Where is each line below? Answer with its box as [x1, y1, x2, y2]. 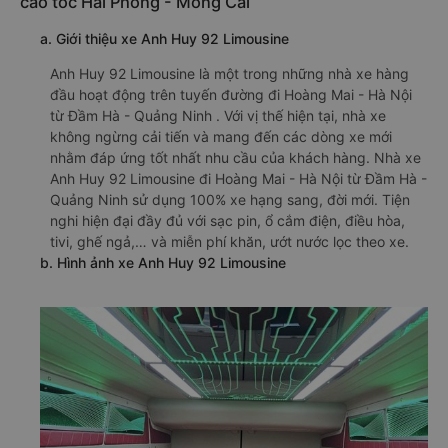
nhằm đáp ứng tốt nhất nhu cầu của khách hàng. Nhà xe [50, 149, 421, 166]
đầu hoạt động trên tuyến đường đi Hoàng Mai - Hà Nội [50, 86, 412, 103]
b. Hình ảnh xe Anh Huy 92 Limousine [40, 254, 286, 271]
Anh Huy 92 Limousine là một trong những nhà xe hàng [50, 65, 409, 82]
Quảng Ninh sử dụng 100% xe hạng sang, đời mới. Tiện [50, 191, 410, 208]
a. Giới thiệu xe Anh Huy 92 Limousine [40, 30, 289, 47]
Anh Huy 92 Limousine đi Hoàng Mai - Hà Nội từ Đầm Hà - [50, 170, 427, 187]
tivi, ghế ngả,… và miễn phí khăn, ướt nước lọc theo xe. [50, 233, 409, 250]
